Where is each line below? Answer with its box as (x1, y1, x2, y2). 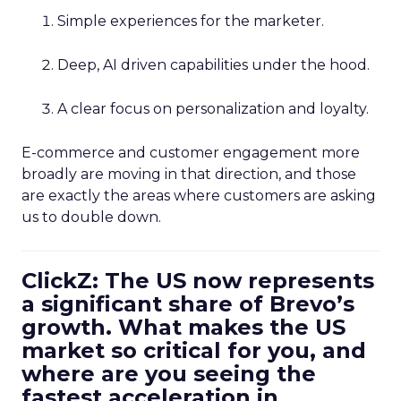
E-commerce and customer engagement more (21, 144, 360, 161)
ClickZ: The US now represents (21, 268, 374, 294)
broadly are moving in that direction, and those (21, 166, 356, 183)
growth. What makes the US (21, 314, 346, 340)
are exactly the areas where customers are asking (21, 187, 376, 204)
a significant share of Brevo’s (21, 291, 354, 317)
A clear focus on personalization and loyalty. (57, 100, 369, 117)
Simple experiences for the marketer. (57, 13, 324, 30)
